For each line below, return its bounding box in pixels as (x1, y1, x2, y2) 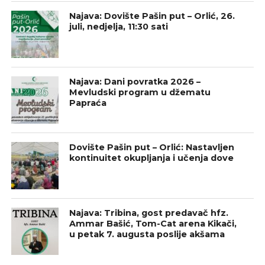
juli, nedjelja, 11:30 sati (69, 21, 169, 33)
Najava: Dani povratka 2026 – (69, 76, 201, 88)
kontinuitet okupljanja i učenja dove (69, 153, 234, 164)
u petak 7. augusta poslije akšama (69, 229, 225, 240)
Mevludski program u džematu (69, 87, 211, 98)
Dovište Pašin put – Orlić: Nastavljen (69, 142, 235, 153)
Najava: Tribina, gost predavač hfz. (69, 208, 229, 219)
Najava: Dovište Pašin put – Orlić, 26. (69, 11, 235, 22)
